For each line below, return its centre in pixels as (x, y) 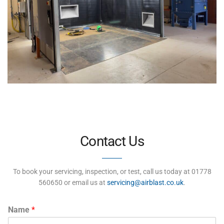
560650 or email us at (73, 183)
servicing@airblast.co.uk (145, 183)
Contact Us (112, 141)
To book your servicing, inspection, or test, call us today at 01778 (112, 172)
